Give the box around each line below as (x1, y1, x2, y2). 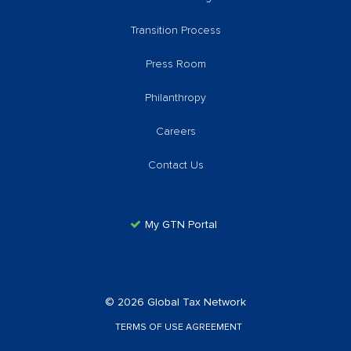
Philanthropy (145, 92, 206, 103)
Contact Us (147, 159, 204, 171)
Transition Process (130, 24, 221, 36)
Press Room (145, 58, 206, 70)
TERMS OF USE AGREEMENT (115, 322, 242, 332)
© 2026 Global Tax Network (105, 296, 246, 308)
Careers (155, 125, 196, 137)
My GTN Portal (145, 219, 217, 230)
